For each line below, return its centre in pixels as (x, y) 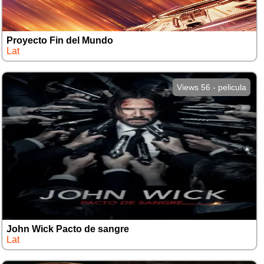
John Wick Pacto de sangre (68, 229)
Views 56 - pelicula (211, 87)
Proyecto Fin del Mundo (60, 40)
